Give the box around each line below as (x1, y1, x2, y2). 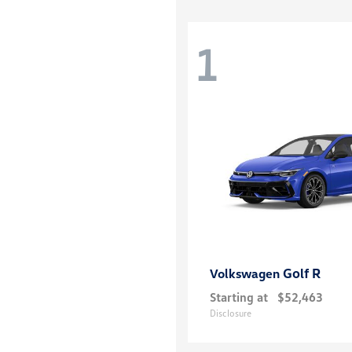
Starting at (210, 289, 268, 306)
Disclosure (210, 307, 251, 320)
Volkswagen (210, 266, 283, 282)
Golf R (283, 265, 321, 282)
